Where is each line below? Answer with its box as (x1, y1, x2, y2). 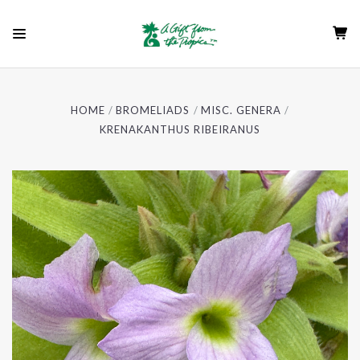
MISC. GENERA (200, 104, 281, 117)
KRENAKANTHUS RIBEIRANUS (99, 123, 261, 136)
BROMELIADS (116, 104, 190, 117)
